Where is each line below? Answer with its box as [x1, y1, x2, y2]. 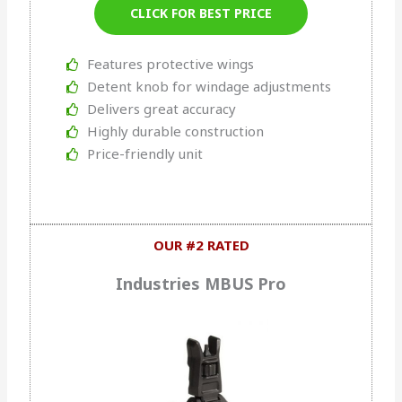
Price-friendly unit [86, 144, 203, 163]
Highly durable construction [86, 122, 264, 141]
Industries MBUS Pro [116, 273, 286, 295]
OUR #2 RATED [153, 236, 249, 255]
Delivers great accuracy [86, 100, 236, 118]
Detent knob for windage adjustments [86, 77, 331, 96]
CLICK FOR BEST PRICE [130, 4, 272, 22]
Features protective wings [86, 55, 254, 74]
